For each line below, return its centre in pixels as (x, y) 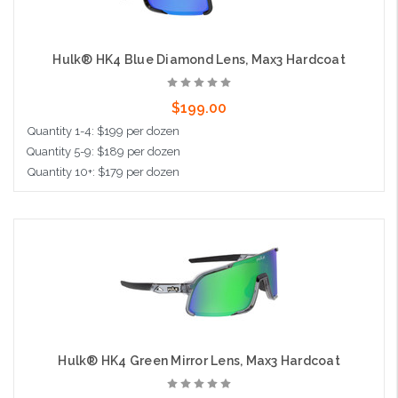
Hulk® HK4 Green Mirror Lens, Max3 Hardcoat (199, 361)
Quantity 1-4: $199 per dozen (103, 131)
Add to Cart (183, 230)
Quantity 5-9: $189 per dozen (103, 152)
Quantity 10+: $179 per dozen (103, 172)
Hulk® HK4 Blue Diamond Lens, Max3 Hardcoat (199, 60)
